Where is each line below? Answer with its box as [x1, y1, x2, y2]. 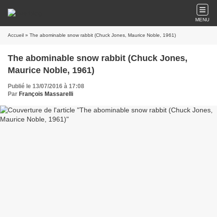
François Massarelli [19, 91, 73, 97]
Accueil [8, 32, 24, 38]
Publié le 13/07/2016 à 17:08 [8, 83, 84, 90]
